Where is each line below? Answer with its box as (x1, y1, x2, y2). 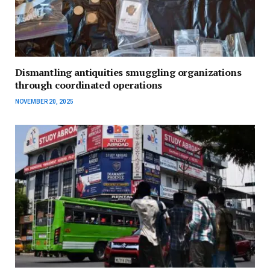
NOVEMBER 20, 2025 (15, 98, 74, 105)
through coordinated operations (15, 78, 163, 92)
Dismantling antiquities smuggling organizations (15, 66, 242, 80)
